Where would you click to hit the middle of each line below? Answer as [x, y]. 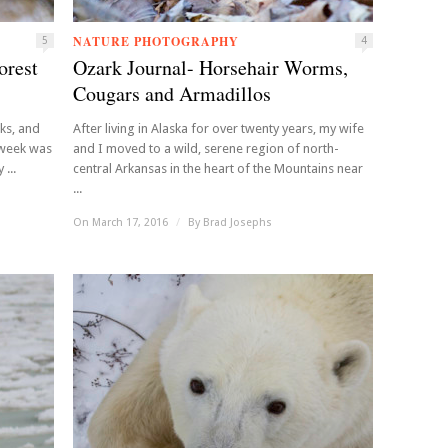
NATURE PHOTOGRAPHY [156, 41]
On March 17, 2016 [122, 222]
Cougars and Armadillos [172, 93]
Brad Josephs [237, 222]
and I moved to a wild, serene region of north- [206, 148]
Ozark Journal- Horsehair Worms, [210, 67]
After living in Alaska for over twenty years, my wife [218, 128]
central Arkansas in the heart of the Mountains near [218, 168]
